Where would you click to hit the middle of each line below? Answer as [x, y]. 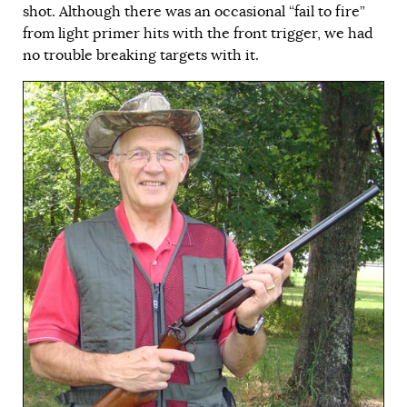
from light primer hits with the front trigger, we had [198, 33]
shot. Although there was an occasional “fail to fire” [194, 11]
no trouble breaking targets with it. [141, 55]
